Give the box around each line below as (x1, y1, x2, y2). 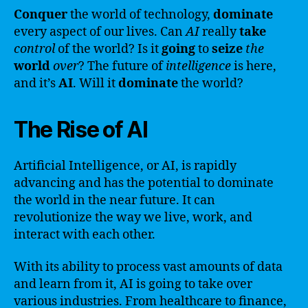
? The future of (78, 58, 166, 74)
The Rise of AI (14, 115, 148, 143)
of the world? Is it (55, 41, 162, 57)
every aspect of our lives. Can (14, 23, 186, 40)
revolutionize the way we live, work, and (14, 209, 252, 225)
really (199, 23, 239, 40)
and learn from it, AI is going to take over (14, 276, 252, 292)
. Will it (73, 75, 118, 91)
